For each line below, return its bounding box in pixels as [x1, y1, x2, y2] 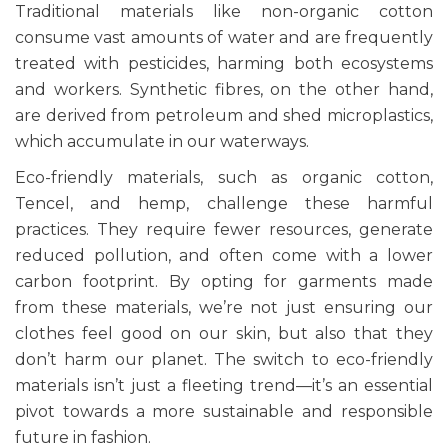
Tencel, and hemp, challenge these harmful [15, 194, 433, 214]
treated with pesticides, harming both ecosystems [15, 54, 433, 74]
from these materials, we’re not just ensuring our [15, 298, 433, 318]
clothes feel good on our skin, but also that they [15, 324, 433, 344]
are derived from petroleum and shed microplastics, [15, 106, 433, 126]
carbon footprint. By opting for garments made [15, 272, 433, 292]
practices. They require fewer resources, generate [15, 220, 433, 240]
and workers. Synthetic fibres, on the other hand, [15, 80, 433, 100]
